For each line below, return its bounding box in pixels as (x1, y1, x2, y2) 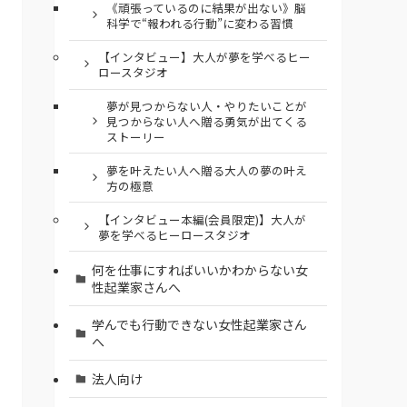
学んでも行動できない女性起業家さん (91, 314, 307, 333)
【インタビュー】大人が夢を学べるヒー (97, 48, 311, 66)
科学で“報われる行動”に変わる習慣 (105, 15, 293, 33)
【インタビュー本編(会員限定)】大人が (97, 210, 306, 228)
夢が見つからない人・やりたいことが (105, 97, 307, 115)
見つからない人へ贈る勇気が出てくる (105, 113, 307, 131)
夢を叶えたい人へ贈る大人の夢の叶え (105, 161, 307, 179)
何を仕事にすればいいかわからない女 (91, 260, 308, 279)
